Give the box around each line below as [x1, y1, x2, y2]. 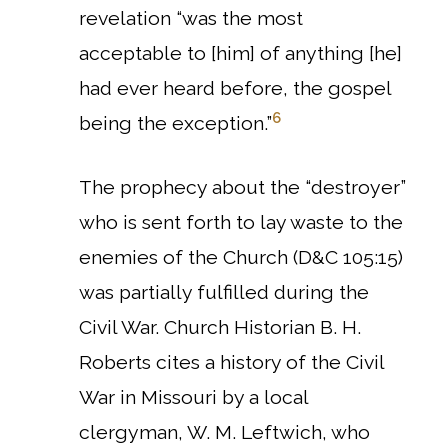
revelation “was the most [79, 7, 303, 30]
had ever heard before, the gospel [79, 77, 391, 100]
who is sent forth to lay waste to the [79, 211, 403, 235]
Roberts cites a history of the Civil [79, 351, 384, 375]
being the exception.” [79, 112, 272, 135]
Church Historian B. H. [164, 316, 361, 340]
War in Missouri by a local [79, 386, 308, 410]
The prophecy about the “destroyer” [79, 176, 406, 200]
